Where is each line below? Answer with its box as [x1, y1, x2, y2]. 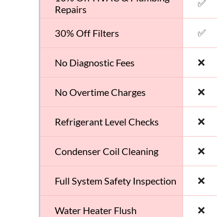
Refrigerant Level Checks [55, 115, 159, 127]
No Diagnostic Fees [55, 56, 135, 68]
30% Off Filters [55, 27, 120, 39]
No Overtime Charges [55, 86, 146, 98]
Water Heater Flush [55, 204, 137, 216]
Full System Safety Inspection [55, 174, 177, 186]
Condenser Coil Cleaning [55, 145, 159, 157]
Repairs [55, 3, 87, 15]
